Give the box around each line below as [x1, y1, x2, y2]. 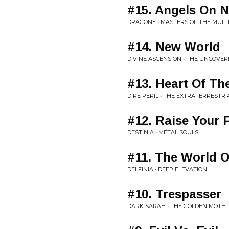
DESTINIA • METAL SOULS [127, 129, 198, 136]
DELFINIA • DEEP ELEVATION [127, 166, 207, 173]
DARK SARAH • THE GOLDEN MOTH [127, 202, 226, 210]
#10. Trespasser [127, 187, 221, 201]
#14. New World [127, 40, 220, 54]
